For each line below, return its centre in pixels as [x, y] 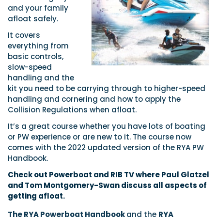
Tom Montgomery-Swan [72, 186]
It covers [24, 35]
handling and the [41, 78]
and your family [38, 8]
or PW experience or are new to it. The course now [100, 137]
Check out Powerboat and [58, 175]
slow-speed [30, 67]
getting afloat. [36, 196]
